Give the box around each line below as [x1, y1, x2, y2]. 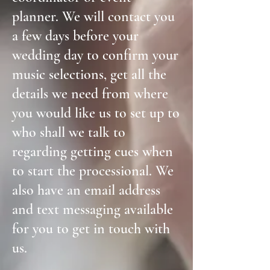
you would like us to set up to [12, 104, 180, 122]
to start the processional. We [12, 162, 174, 180]
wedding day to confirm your [12, 46, 178, 64]
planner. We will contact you [12, 8, 175, 25]
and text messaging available [12, 201, 173, 218]
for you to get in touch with [12, 220, 170, 237]
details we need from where [12, 85, 168, 102]
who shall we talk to [12, 124, 125, 141]
